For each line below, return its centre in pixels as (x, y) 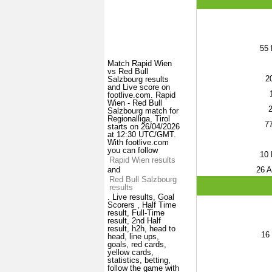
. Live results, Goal (141, 197)
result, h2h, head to (141, 229)
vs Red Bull (128, 72)
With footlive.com (138, 143)
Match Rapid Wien (140, 64)
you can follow (133, 151)
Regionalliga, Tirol (139, 119)
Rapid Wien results (142, 160)
